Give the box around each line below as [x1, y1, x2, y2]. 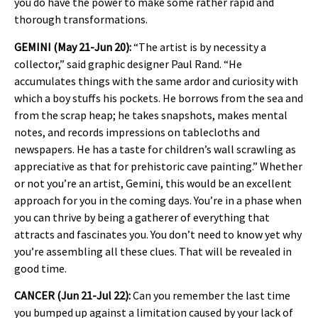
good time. [14, 261, 67, 275]
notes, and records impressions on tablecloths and [14, 124, 260, 139]
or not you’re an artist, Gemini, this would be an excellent [14, 175, 292, 190]
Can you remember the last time [133, 288, 290, 303]
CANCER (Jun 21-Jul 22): [14, 288, 133, 303]
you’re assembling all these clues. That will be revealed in [14, 243, 292, 258]
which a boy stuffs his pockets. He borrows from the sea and [14, 90, 303, 105]
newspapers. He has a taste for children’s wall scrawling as [14, 141, 296, 156]
